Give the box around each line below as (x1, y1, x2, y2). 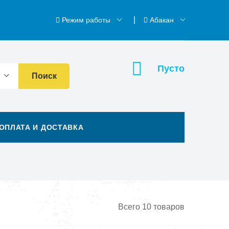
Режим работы (60, 16, 112, 24)
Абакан (148, 16, 176, 24)
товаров (151, 202, 185, 211)
